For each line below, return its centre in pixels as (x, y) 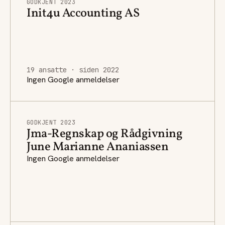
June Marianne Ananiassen (98, 147)
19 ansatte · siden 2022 (73, 70)
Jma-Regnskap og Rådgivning (105, 134)
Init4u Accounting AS (83, 13)
